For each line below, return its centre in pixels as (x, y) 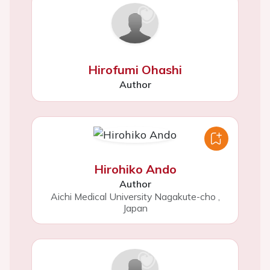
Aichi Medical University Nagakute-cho (133, 196)
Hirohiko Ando (135, 169)
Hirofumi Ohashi (135, 69)
